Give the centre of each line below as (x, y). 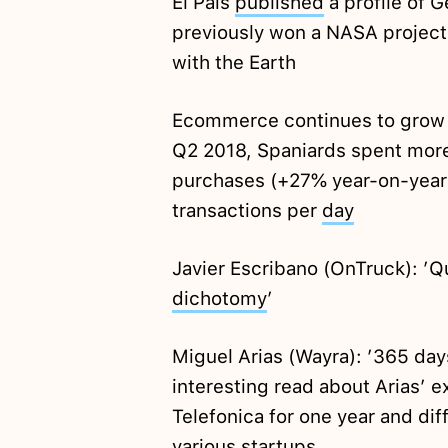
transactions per (246, 211)
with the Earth (233, 63)
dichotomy (219, 299)
